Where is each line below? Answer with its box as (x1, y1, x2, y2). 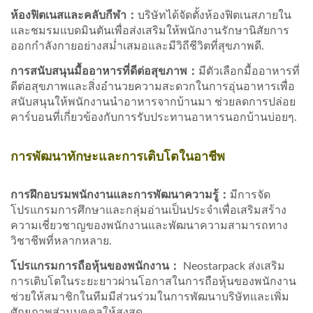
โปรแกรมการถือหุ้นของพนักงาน (10, 260, 169, 272)
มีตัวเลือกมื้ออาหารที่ (198, 65, 300, 77)
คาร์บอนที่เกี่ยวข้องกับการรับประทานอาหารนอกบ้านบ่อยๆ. (10, 111, 297, 123)
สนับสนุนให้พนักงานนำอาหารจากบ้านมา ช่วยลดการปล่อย (10, 96, 296, 108)
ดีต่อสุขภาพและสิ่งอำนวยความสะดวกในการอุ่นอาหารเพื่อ (10, 80, 295, 92)
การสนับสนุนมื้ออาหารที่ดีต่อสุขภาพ (10, 65, 187, 77)
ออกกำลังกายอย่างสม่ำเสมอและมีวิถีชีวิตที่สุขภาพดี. (10, 40, 264, 52)
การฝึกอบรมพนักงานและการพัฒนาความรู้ (10, 189, 219, 201)
